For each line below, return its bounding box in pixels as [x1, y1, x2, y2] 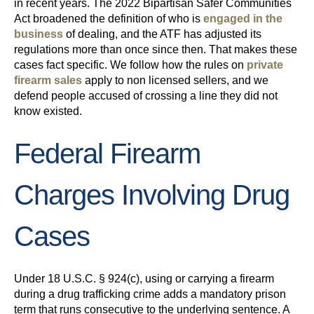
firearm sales [14, 74, 82, 87]
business [14, 28, 63, 41]
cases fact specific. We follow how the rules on [14, 59, 244, 71]
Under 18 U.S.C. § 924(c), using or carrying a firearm [14, 273, 274, 285]
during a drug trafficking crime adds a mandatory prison [14, 288, 286, 301]
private [244, 59, 283, 71]
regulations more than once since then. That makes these [14, 43, 297, 56]
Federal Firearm [14, 138, 200, 170]
